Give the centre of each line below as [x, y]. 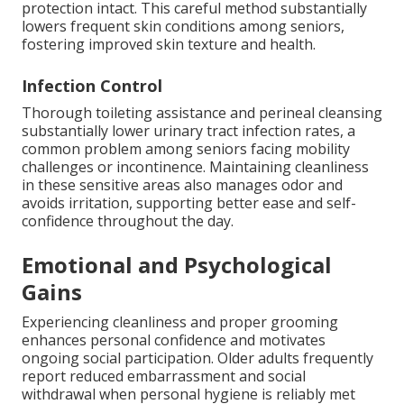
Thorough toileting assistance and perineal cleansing [202, 113]
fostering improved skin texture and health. [169, 45]
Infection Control [92, 86]
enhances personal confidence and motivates [174, 340]
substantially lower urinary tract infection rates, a [188, 131]
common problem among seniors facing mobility [186, 149]
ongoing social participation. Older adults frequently [197, 358]
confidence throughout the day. [128, 221]
